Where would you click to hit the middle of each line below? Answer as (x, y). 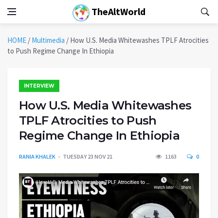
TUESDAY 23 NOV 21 (88, 156)
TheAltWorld (118, 11)
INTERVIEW (39, 86)
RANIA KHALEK (37, 156)
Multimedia (48, 40)
